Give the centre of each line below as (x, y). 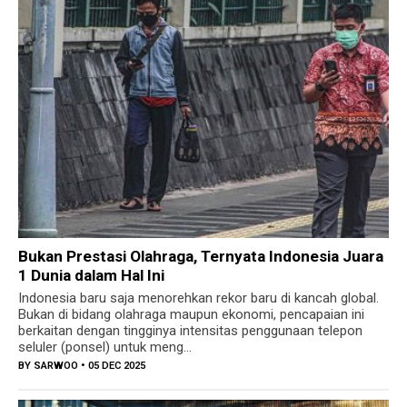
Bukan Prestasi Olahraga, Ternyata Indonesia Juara (201, 257)
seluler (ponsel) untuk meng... (105, 347)
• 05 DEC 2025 (112, 366)
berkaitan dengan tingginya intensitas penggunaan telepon (190, 331)
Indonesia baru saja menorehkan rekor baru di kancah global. (199, 298)
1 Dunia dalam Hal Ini (91, 276)
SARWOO (56, 366)
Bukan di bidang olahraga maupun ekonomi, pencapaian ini (191, 315)
